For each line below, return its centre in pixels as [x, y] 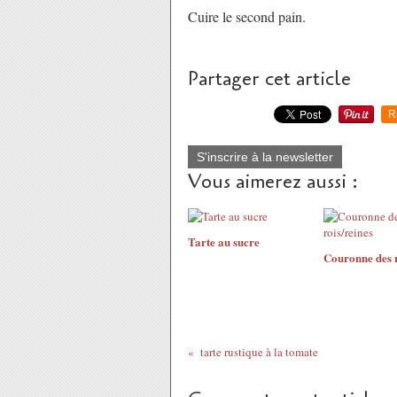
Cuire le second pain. [247, 16]
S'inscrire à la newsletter [265, 157]
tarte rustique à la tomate [259, 352]
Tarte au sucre [224, 241]
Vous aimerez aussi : [273, 182]
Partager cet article [269, 79]
